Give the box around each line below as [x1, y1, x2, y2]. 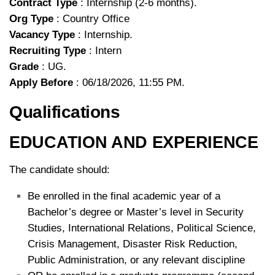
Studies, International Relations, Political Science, [28, 222, 256, 234]
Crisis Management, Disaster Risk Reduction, [28, 238, 238, 250]
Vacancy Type [9, 29, 75, 41]
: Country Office [53, 13, 130, 25]
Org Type [9, 13, 53, 25]
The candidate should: [9, 163, 110, 176]
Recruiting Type [9, 45, 86, 57]
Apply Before [9, 77, 73, 89]
